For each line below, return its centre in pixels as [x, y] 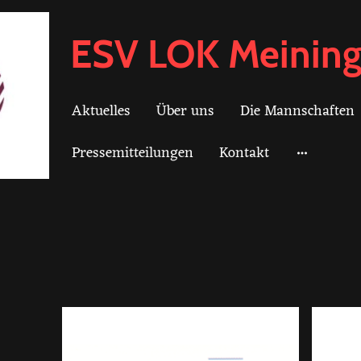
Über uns [186, 111]
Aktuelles [102, 111]
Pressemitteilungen [133, 153]
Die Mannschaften [298, 111]
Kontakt [245, 153]
